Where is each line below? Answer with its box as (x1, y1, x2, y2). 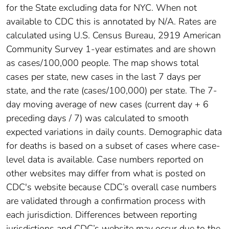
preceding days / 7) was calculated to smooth (6, 111, 189, 124)
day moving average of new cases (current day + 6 (6, 98, 209, 110)
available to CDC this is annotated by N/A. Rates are (6, 15, 216, 28)
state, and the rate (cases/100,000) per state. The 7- (6, 84, 217, 97)
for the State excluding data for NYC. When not (6, 1, 197, 14)
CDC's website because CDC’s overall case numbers (6, 180, 217, 193)
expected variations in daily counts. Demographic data (6, 125, 222, 138)
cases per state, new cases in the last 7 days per (6, 70, 201, 83)
